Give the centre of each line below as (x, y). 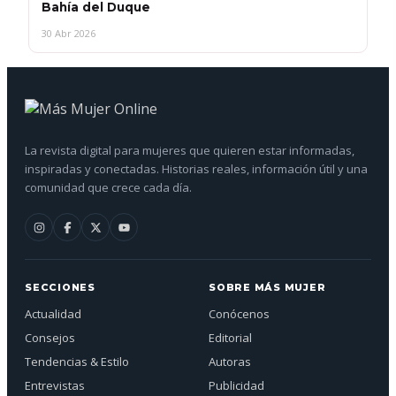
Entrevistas (55, 386)
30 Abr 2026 (69, 34)
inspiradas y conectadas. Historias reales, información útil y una (196, 169)
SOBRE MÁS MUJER (267, 288)
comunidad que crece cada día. (108, 188)
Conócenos (239, 314)
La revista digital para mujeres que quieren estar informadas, (190, 151)
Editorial (230, 338)
